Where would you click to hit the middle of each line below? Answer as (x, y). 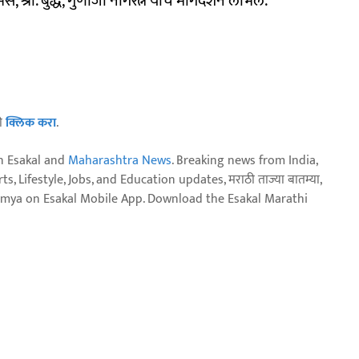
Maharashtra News (120, 160)
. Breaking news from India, (244, 160)
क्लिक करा (31, 123)
